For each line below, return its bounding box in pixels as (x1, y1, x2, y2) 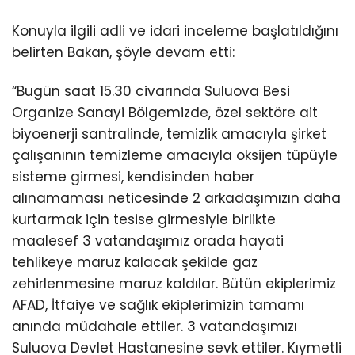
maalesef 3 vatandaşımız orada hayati (12, 231, 284, 250)
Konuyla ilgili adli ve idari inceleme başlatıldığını (12, 21, 338, 40)
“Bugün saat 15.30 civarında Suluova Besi (12, 81, 290, 101)
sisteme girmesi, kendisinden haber (12, 166, 254, 186)
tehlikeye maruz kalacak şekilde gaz (12, 252, 258, 272)
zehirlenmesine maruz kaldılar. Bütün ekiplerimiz (12, 273, 336, 293)
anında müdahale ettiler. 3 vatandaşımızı (12, 316, 297, 336)
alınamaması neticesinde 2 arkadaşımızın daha (12, 188, 341, 208)
